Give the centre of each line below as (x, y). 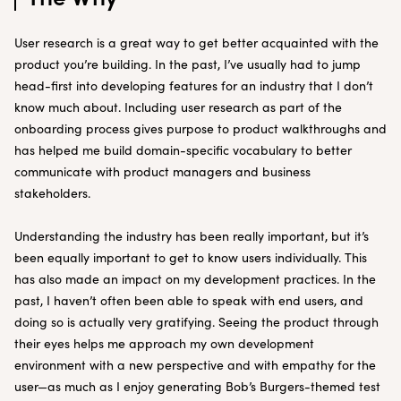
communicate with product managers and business (162, 171)
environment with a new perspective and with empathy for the (195, 365)
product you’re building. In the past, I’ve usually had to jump (188, 64)
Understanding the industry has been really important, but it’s (192, 236)
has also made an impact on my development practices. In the (195, 279)
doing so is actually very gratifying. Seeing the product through (196, 322)
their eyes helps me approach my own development (164, 343)
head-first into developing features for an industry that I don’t (194, 85)
